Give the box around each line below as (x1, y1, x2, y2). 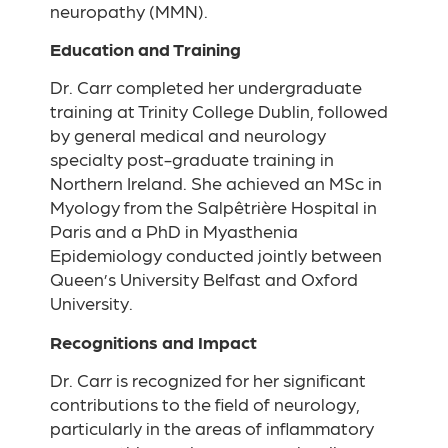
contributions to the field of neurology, (50, 392, 360, 416)
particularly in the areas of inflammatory (50, 416, 374, 440)
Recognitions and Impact (50, 329, 257, 353)
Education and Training (50, 37, 241, 61)
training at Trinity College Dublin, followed (50, 99, 388, 123)
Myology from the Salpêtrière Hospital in (50, 195, 377, 219)
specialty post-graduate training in (50, 147, 334, 171)
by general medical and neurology (50, 123, 326, 147)
